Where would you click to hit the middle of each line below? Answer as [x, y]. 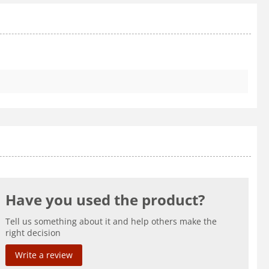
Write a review [44, 255]
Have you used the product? [105, 199]
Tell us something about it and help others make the [111, 221]
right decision [33, 232]
